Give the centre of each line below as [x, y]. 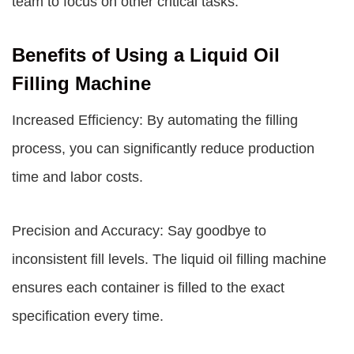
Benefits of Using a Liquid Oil [146, 55]
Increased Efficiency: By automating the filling [155, 120]
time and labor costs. [77, 177]
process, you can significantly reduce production [163, 149]
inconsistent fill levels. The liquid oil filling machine [169, 259]
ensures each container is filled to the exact [148, 288]
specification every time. [88, 316]
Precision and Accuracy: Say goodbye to [139, 231]
